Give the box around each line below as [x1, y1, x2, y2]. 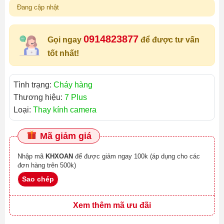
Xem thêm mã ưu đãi [73, 201, 151, 210]
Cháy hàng [53, 80, 92, 89]
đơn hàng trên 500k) [17, 161, 76, 169]
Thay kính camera [33, 105, 96, 114]
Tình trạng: [13, 80, 53, 89]
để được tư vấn [138, 35, 199, 44]
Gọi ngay [47, 35, 83, 44]
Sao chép [22, 175, 54, 183]
